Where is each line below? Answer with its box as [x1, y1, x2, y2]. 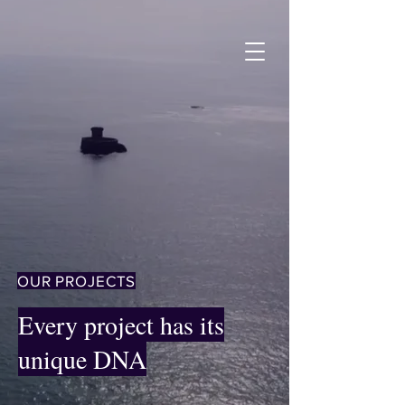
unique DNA [18, 342, 146, 376]
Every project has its [18, 307, 224, 342]
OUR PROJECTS [17, 272, 137, 289]
